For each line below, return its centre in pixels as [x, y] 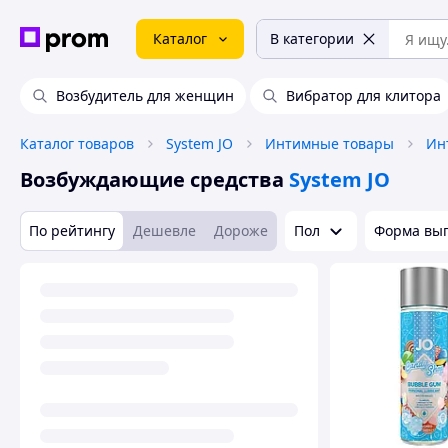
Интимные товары [329, 143]
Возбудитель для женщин [145, 95]
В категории [312, 38]
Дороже [241, 230]
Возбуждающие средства [152, 179]
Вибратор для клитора [363, 95]
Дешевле [164, 230]
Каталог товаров [77, 143]
